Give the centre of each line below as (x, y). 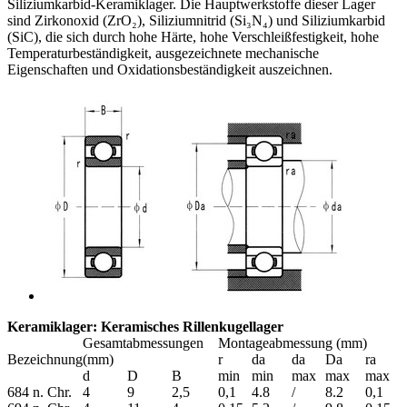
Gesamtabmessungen (143, 342)
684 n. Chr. (40, 392)
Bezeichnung (45, 359)
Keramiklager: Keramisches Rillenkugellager (145, 326)
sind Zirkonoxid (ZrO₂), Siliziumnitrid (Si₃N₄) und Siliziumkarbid (196, 20)
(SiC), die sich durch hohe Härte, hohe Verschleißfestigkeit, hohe (193, 36)
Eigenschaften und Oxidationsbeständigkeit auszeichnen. (170, 69)
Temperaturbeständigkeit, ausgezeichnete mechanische (163, 53)
